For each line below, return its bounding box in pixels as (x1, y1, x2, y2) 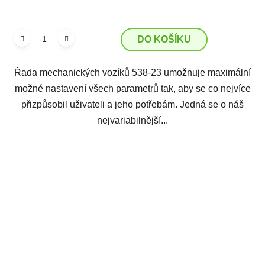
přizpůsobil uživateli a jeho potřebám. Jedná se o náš (21, 99, 244, 109)
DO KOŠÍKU (137, 34, 191, 44)
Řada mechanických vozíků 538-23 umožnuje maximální (14, 67, 251, 77)
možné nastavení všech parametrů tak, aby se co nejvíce (14, 83, 251, 93)
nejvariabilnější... (97, 115, 168, 125)
